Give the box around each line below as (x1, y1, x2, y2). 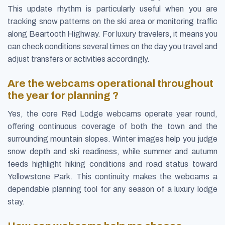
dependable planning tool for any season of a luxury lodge (8, 184, 217, 193)
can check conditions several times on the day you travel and (8, 42, 217, 51)
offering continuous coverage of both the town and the (8, 122, 217, 131)
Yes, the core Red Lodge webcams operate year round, (8, 109, 217, 118)
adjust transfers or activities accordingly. (8, 54, 150, 63)
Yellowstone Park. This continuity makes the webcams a (8, 172, 217, 181)
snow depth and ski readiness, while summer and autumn (8, 147, 217, 156)
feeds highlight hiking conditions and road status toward (8, 159, 217, 168)
